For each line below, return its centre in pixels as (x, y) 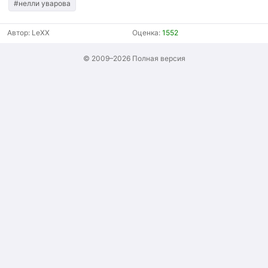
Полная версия (159, 58)
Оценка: (147, 32)
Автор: (19, 32)
